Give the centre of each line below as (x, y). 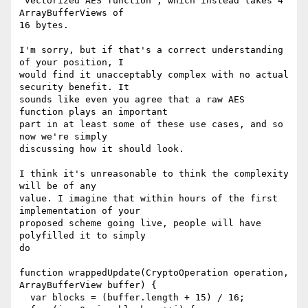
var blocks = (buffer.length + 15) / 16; (25, 298)
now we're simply (63, 137)
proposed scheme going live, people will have (140, 223)
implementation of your (80, 211)
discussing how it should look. (102, 149)
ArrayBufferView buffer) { (88, 285)
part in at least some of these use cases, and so (151, 124)
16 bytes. (44, 25)
